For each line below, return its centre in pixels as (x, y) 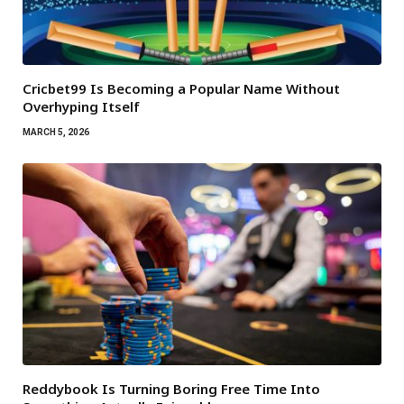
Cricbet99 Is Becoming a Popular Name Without (181, 89)
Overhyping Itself (81, 107)
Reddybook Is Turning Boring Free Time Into (171, 389)
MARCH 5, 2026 (56, 133)
